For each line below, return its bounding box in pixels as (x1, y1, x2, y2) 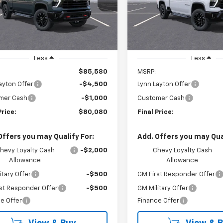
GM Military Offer (137, 185, 189, 192)
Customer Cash (137, 95, 185, 102)
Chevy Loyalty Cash (152, 147, 212, 154)
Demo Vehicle (141, 16, 179, 22)
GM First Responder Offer (137, 171, 216, 178)
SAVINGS (137, 2, 170, 10)
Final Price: (137, 109, 174, 116)
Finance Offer (137, 198, 180, 205)
